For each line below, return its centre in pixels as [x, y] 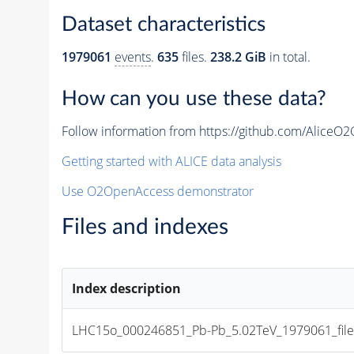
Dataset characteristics [163, 25]
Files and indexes [145, 227]
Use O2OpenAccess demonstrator [157, 191]
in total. [288, 57]
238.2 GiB [238, 57]
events [132, 57]
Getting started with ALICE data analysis [171, 161]
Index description [127, 288]
